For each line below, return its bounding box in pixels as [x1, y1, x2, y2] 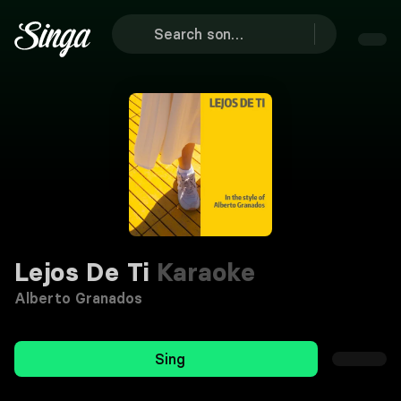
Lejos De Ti [14, 257, 149, 287]
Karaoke [149, 257, 256, 287]
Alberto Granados [14, 289, 143, 307]
